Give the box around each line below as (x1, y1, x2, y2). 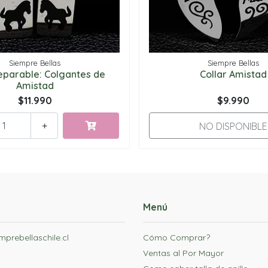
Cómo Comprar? (143, 232, 210, 243)
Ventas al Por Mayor (143, 247, 224, 258)
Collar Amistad (199, 68, 267, 80)
